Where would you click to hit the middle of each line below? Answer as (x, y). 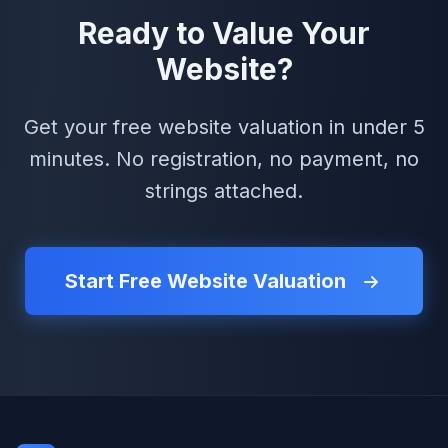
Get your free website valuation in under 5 (224, 126)
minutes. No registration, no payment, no (224, 158)
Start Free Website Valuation (208, 280)
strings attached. (224, 190)
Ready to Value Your (224, 32)
